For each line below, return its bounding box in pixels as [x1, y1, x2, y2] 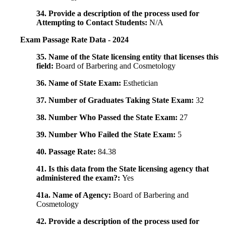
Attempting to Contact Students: [36, 18, 149, 27]
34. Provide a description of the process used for [36, 9, 199, 18]
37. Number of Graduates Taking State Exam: [36, 96, 196, 105]
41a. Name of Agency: [36, 191, 113, 200]
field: [36, 62, 55, 71]
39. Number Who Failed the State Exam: [36, 130, 178, 139]
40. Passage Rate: [36, 147, 98, 156]
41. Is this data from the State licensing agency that [36, 164, 209, 174]
